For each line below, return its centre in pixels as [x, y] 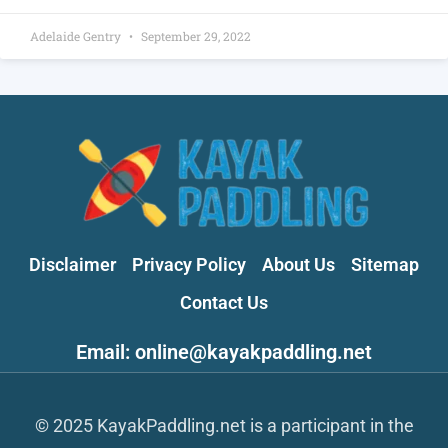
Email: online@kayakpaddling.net [224, 351]
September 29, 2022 [194, 35]
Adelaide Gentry [77, 35]
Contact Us [224, 302]
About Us [298, 264]
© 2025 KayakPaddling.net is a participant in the [224, 425]
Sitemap [385, 264]
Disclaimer [72, 264]
